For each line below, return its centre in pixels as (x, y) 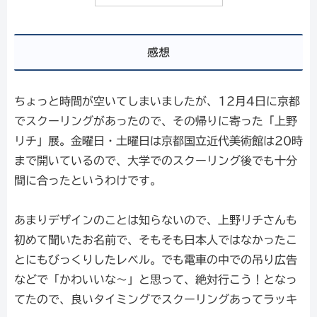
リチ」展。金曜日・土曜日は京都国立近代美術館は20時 (158, 140)
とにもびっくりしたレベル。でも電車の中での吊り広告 (156, 260)
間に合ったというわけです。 (88, 180)
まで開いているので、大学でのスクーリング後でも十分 (156, 160)
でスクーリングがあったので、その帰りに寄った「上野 (156, 121)
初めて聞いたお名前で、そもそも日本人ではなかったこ (156, 240)
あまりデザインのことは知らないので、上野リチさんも (156, 220)
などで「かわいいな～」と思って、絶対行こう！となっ (156, 280)
